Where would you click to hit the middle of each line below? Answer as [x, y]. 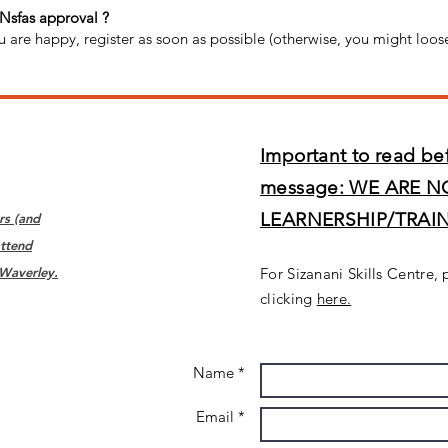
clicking [288, 298]
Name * [219, 372]
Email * [220, 416]
